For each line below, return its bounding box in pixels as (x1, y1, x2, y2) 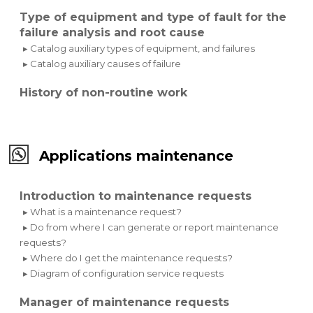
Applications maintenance (39, 147, 234, 164)
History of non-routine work (20, 85, 188, 99)
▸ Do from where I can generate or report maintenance (23, 221, 279, 233)
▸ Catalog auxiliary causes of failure (23, 57, 182, 69)
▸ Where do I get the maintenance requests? (23, 252, 233, 263)
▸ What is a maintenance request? (23, 205, 182, 217)
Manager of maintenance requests (20, 295, 230, 309)
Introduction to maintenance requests (20, 189, 252, 203)
